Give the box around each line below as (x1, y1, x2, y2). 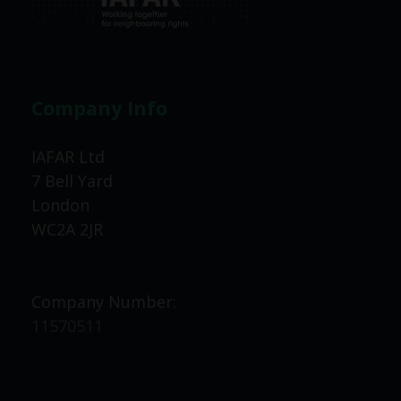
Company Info (31, 94, 167, 121)
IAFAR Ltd (31, 146, 105, 168)
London (31, 194, 90, 217)
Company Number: (31, 291, 176, 313)
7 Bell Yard (31, 170, 113, 192)
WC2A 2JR (31, 218, 103, 241)
